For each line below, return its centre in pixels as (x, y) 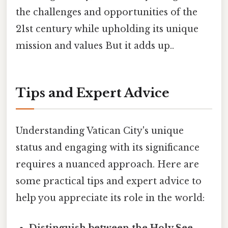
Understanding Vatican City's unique (100, 131)
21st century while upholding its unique (107, 29)
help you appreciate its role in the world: (110, 198)
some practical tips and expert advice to (109, 181)
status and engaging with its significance (108, 147)
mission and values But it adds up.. (95, 46)
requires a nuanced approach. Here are (107, 164)
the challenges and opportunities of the (107, 12)
